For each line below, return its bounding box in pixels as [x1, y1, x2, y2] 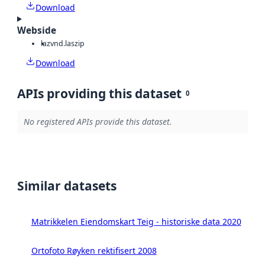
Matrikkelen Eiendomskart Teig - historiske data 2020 [31, 215, 241, 227]
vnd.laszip [50, 38, 85, 49]
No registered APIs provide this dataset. [23, 116, 172, 127]
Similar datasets [17, 177, 117, 194]
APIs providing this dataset [17, 85, 182, 102]
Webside [17, 24, 56, 37]
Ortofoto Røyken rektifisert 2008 [31, 244, 157, 256]
